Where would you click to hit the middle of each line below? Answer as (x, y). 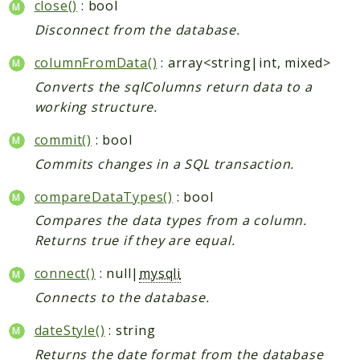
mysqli (160, 274)
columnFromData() (96, 63)
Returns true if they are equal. (135, 241)
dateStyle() (70, 331)
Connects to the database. (122, 298)
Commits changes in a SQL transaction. (164, 164)
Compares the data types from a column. (171, 221)
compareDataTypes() (104, 196)
